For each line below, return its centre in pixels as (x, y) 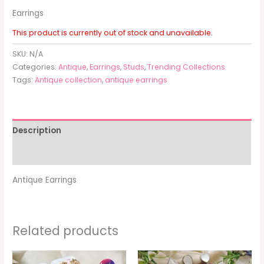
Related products (66, 230)
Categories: (36, 67)
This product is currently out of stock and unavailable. (113, 33)
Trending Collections (187, 67)
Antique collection (69, 80)
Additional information (62, 153)
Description (37, 131)
